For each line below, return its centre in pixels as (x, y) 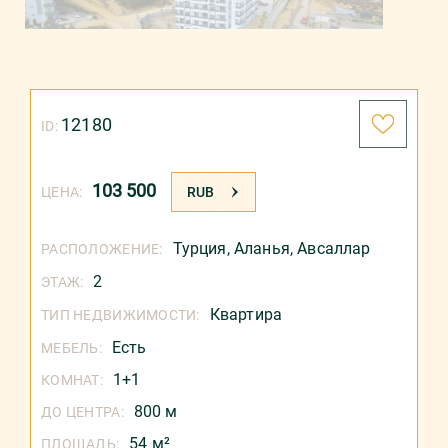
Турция (199, 248)
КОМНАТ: (72, 380)
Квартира (246, 314)
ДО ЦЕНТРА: (82, 412)
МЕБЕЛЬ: (71, 348)
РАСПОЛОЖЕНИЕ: (102, 249)
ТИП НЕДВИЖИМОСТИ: (120, 315)
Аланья (261, 248)
